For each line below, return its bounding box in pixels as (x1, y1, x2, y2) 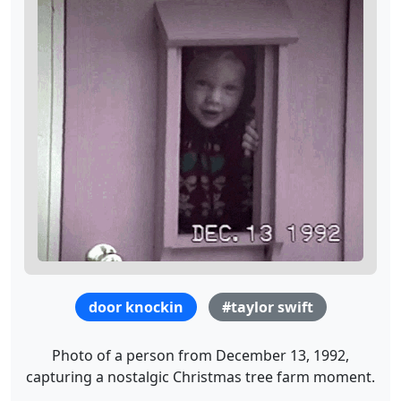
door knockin (89, 296, 183, 317)
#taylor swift (222, 296, 313, 317)
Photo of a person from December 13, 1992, (52, 345, 349, 365)
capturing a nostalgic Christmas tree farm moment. (26, 366, 375, 387)
